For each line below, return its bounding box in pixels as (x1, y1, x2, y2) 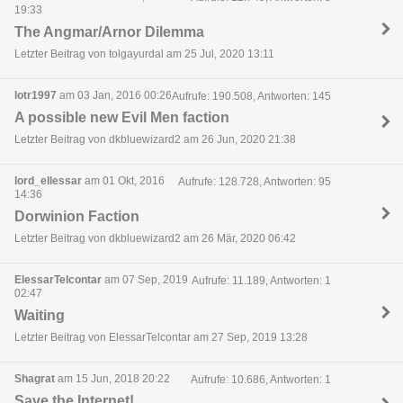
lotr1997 (14, 88, 57, 102)
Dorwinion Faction (14, 209, 139, 224)
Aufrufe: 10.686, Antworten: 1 (190, 372, 331, 386)
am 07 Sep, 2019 (102, 273, 188, 286)
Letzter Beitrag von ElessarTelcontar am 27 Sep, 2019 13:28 (14, 331, 308, 345)
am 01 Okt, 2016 (82, 174, 165, 187)
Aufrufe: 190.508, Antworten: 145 (171, 89, 331, 103)
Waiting (14, 307, 65, 323)
